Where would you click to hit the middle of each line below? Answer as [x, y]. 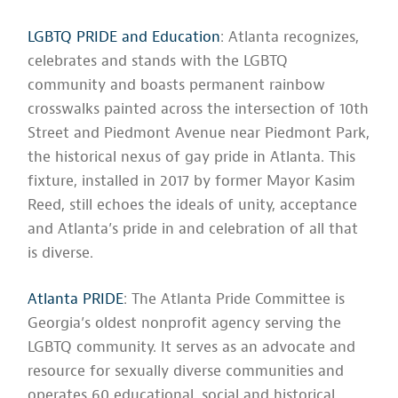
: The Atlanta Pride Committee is [235, 299]
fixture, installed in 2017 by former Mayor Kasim [192, 180]
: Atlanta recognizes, [290, 36]
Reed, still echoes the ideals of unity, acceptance [193, 204]
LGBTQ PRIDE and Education [124, 36]
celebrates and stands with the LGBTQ [158, 60]
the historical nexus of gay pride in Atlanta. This [192, 156]
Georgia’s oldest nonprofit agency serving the [185, 323]
